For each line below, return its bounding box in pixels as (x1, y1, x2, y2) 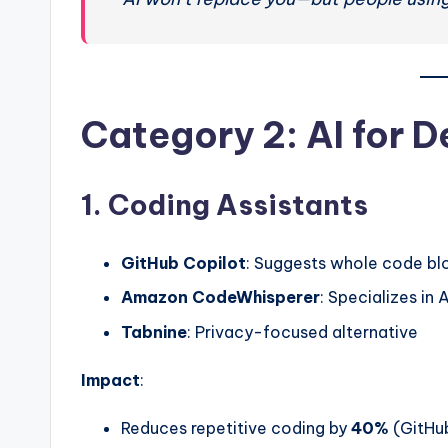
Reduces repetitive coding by (121, 417, 351, 438)
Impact (81, 369, 140, 390)
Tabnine (121, 321, 187, 342)
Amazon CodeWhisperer (121, 287, 320, 308)
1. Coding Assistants (81, 186, 368, 222)
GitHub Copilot (121, 252, 246, 273)
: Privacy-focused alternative (187, 321, 418, 342)
